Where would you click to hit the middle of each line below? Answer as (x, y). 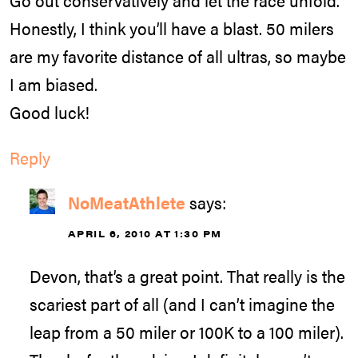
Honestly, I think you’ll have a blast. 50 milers (172, 28)
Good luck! (50, 112)
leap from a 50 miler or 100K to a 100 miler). (187, 331)
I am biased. (54, 84)
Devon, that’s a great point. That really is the (187, 275)
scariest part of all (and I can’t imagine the (182, 303)
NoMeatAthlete (127, 203)
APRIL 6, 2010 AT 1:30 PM (145, 234)
